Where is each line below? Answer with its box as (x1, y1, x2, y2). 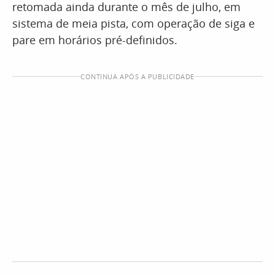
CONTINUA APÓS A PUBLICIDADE (80, 72, 195, 81)
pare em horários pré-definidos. (12, 33, 177, 47)
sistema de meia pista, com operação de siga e (12, 16, 255, 31)
